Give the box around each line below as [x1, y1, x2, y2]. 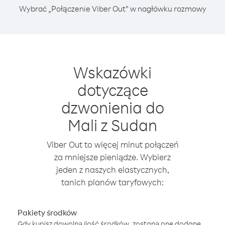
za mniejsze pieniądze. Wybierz [54, 152, 171, 162]
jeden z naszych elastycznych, [56, 164, 169, 175]
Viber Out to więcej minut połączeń [46, 139, 179, 150]
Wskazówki [73, 62, 152, 82]
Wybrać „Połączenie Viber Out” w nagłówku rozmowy [19, 4, 206, 14]
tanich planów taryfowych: [61, 177, 164, 187]
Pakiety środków [18, 207, 77, 217]
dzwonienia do [61, 97, 164, 118]
